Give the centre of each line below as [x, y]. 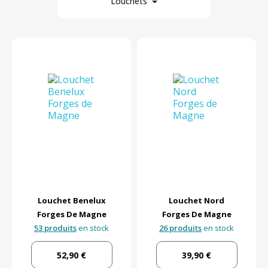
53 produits [55, 228]
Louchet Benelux [71, 200]
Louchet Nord [197, 200]
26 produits [180, 228]
